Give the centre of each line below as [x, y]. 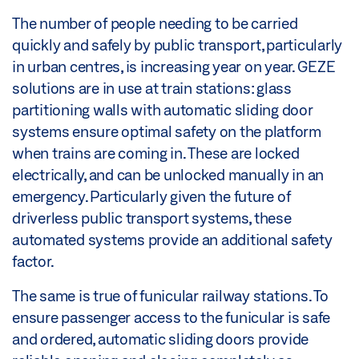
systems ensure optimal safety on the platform [167, 131]
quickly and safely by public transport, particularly [177, 44]
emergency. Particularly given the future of [151, 196]
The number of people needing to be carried [155, 23]
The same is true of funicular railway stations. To [170, 295]
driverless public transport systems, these [152, 218]
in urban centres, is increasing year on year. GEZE [174, 66]
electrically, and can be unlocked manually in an [168, 174]
